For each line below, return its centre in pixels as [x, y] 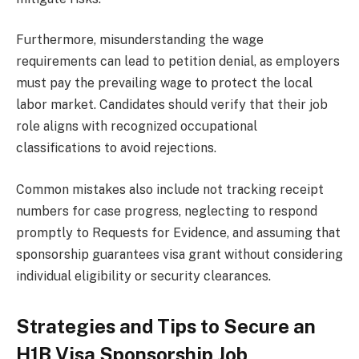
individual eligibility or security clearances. [143, 276]
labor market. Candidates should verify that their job [172, 105]
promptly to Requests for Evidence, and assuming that [178, 232]
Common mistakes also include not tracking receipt [170, 189]
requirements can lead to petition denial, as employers [178, 62]
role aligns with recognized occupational [137, 127]
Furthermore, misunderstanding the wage [140, 40]
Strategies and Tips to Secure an [166, 327]
